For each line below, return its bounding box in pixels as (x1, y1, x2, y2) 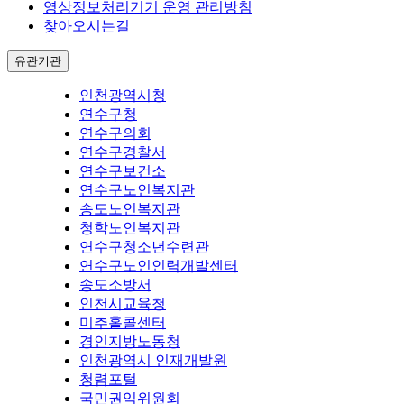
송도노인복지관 (79, 201, 180, 217)
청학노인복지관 (79, 220, 180, 236)
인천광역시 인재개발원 (79, 353, 227, 369)
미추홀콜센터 (79, 315, 166, 331)
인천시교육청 (79, 296, 166, 312)
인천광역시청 (79, 87, 166, 104)
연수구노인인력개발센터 (79, 258, 238, 274)
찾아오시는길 (43, 18, 130, 34)
